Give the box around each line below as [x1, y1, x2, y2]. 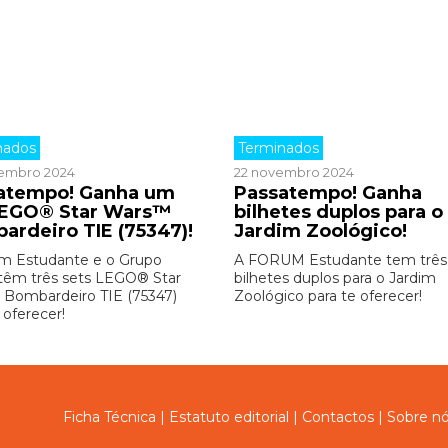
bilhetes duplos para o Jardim [233, 269, 436, 287]
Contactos [302, 408, 374, 426]
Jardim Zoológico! [233, 220, 407, 242]
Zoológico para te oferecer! [233, 287, 422, 305]
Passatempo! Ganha [233, 182, 422, 204]
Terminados [237, 139, 319, 157]
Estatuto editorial [169, 408, 289, 426]
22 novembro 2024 [233, 164, 354, 180]
